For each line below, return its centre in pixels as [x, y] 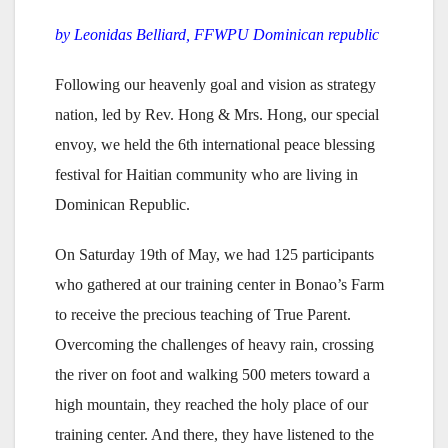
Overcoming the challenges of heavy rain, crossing [214, 345]
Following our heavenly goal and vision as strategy [215, 85]
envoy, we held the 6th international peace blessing [215, 145]
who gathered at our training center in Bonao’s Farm [219, 285]
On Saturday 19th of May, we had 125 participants [214, 255]
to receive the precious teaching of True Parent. [203, 315]
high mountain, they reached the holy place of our [211, 405]
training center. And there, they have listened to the [214, 435]
